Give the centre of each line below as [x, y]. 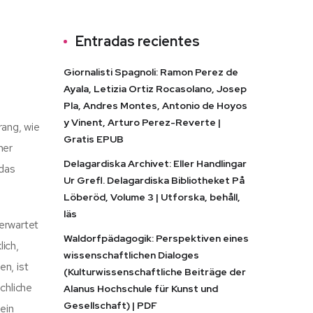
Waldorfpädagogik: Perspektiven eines [156, 238]
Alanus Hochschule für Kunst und [141, 289]
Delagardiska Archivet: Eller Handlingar [155, 163]
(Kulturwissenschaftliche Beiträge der [155, 272]
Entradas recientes [138, 41]
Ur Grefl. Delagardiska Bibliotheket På [154, 180]
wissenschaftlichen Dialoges [131, 255]
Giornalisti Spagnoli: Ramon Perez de [151, 72]
